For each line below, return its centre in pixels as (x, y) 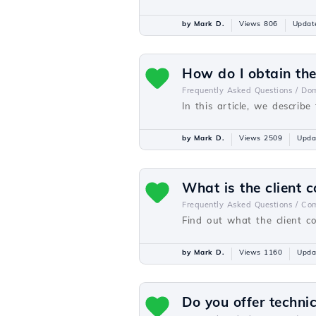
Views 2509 (261, 138)
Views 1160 (261, 252)
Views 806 (259, 24)
